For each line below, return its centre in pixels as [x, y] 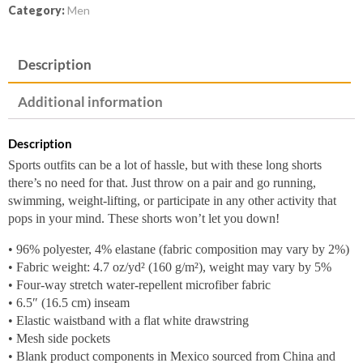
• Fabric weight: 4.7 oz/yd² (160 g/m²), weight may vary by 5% [170, 267]
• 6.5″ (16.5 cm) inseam [69, 303]
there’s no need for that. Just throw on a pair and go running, [162, 183]
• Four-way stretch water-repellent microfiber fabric [139, 285]
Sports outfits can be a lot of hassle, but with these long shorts [165, 165]
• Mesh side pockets [59, 338]
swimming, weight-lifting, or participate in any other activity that [172, 201]
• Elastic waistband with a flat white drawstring [128, 320]
